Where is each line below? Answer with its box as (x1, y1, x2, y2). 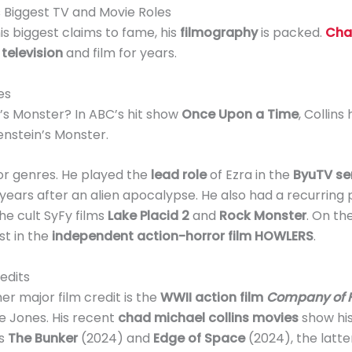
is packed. (257, 24, 325, 42)
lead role (150, 166, 207, 185)
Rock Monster (218, 207, 306, 225)
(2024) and (77, 329, 153, 348)
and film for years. (62, 44, 177, 63)
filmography (179, 24, 258, 42)
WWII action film (159, 288, 263, 307)
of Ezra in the (206, 166, 293, 185)
